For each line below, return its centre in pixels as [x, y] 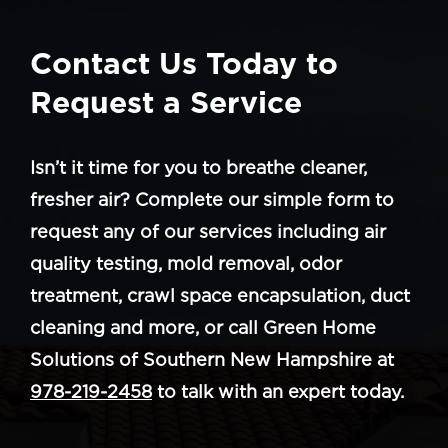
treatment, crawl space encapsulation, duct [220, 295]
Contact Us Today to [184, 62]
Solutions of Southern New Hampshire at [212, 359]
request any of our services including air [208, 231]
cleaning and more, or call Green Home [203, 327]
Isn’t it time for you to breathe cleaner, [198, 167]
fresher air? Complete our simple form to [212, 199]
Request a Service [166, 101]
